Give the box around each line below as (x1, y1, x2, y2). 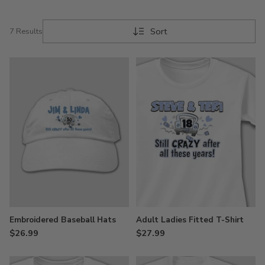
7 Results (9, 25, 43, 37)
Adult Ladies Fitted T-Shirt (136, 214, 244, 225)
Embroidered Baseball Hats (9, 214, 116, 225)
